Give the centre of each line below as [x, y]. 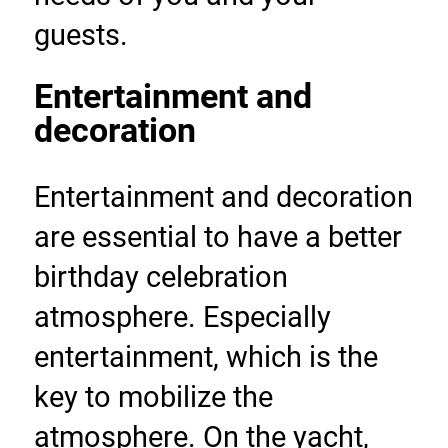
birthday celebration [160, 277]
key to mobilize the [153, 397]
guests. [80, 35]
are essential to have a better [217, 237]
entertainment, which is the [205, 357]
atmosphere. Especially [182, 317]
